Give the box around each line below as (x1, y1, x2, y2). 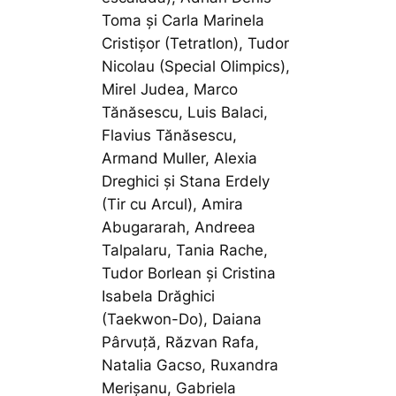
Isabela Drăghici (102, 286, 216, 305)
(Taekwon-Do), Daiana (102, 309, 263, 328)
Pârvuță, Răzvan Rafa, (102, 332, 260, 351)
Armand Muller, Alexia (102, 148, 258, 167)
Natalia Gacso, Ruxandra (102, 355, 279, 374)
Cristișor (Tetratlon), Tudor (102, 34, 290, 52)
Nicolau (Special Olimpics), (102, 57, 291, 75)
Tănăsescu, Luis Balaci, (102, 103, 269, 121)
